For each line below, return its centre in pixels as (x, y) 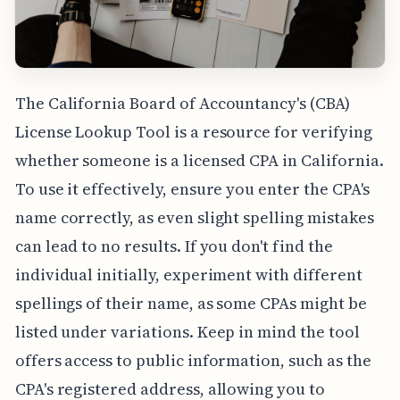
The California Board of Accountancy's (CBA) (182, 104)
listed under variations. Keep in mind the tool (187, 332)
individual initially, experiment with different (188, 275)
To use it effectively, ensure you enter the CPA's (192, 189)
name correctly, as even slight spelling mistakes (194, 218)
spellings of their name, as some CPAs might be (191, 304)
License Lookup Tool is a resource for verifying (193, 132)
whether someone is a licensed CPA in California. (199, 161)
